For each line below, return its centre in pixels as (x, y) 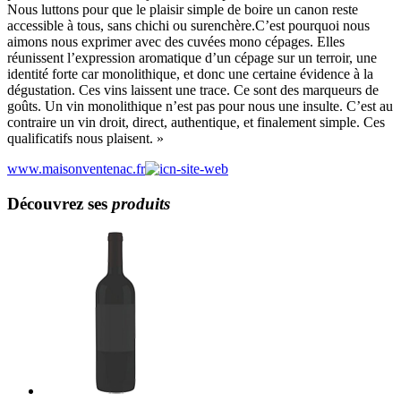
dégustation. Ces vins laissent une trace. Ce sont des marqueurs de (193, 90)
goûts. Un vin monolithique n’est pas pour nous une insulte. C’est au (200, 106)
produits (141, 203)
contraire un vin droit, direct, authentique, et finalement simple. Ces (196, 122)
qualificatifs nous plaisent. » (85, 138)
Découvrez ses (60, 203)
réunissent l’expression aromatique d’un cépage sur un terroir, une (192, 57)
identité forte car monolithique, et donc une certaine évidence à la (190, 73)
